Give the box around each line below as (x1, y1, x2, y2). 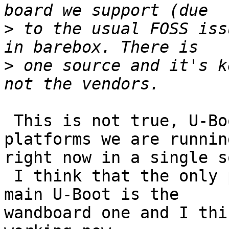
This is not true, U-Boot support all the (4, 111, 14, 130)
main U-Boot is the (4, 185, 179, 204)
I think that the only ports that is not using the (4, 167, 14, 186)
